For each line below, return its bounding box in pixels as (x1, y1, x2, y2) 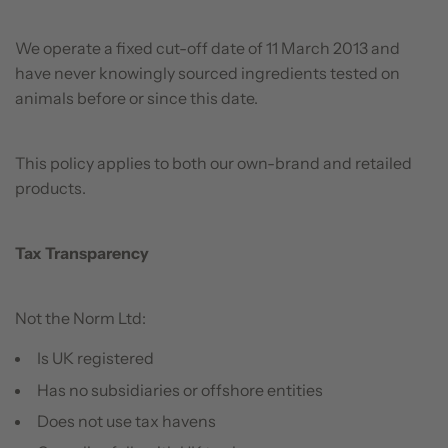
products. (15, 178, 86, 199)
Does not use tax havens (37, 410, 216, 431)
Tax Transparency (15, 243, 149, 264)
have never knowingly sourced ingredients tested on (15, 63, 400, 84)
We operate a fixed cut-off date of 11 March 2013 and (15, 38, 400, 59)
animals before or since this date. (15, 88, 258, 109)
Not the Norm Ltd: (15, 308, 146, 329)
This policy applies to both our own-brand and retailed (15, 153, 412, 174)
